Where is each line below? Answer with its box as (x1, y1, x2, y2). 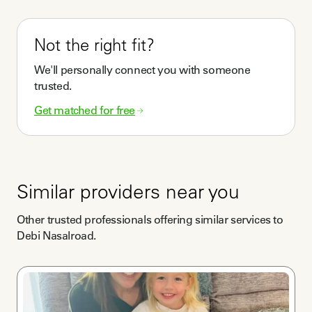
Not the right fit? (34, 39, 155, 56)
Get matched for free (34, 103, 135, 118)
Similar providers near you (17, 185, 240, 205)
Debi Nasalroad (17, 228, 94, 243)
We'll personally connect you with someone (34, 63, 251, 77)
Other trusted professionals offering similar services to (17, 212, 283, 227)
